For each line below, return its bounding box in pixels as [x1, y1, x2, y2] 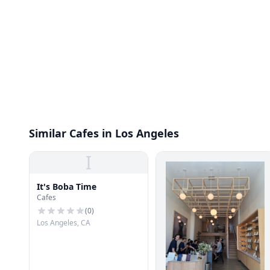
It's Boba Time [37, 181, 96, 192]
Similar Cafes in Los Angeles [29, 126, 179, 140]
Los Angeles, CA [37, 218, 90, 228]
